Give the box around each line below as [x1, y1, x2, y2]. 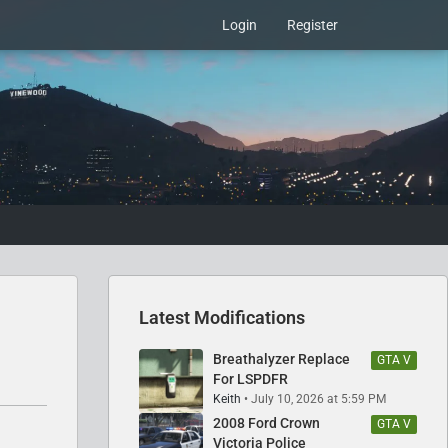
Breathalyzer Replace [213, 351, 350, 367]
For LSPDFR [213, 371, 288, 387]
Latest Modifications [139, 307, 305, 328]
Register [287, 17, 338, 33]
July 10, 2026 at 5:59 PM [251, 392, 386, 406]
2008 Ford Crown [213, 415, 320, 431]
